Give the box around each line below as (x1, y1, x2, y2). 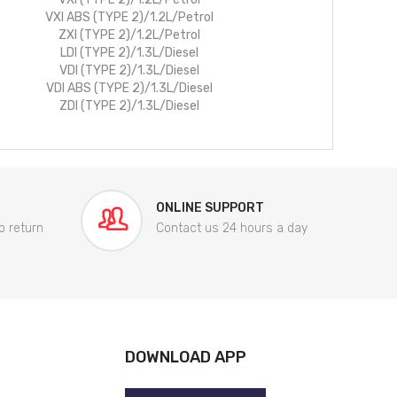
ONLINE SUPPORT (156, 200, 264, 216)
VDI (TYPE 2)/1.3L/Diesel (58, 63, 199, 79)
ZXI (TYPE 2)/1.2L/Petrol (58, 27, 200, 43)
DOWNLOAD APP (125, 347, 246, 368)
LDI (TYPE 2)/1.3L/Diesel (59, 45, 198, 61)
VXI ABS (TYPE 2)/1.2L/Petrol (44, 10, 214, 26)
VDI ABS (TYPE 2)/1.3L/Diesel (45, 81, 213, 97)
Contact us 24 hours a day (156, 221, 307, 237)
